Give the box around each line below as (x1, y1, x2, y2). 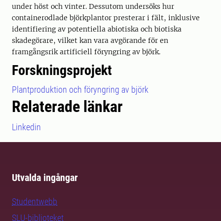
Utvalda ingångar (12, 172, 78, 184)
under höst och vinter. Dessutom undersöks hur (12, 2, 174, 11)
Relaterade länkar (12, 97, 123, 116)
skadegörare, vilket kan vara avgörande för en (12, 36, 168, 45)
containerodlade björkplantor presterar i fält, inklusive (12, 13, 200, 22)
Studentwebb (12, 196, 57, 207)
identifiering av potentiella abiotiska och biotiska (12, 25, 182, 34)
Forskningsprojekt (12, 62, 112, 78)
